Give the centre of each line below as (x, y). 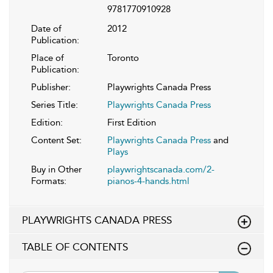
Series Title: (55, 105)
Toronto (123, 58)
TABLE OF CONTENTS (75, 246)
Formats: (49, 181)
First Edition (132, 122)
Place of (48, 58)
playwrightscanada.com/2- (161, 169)
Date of (46, 28)
